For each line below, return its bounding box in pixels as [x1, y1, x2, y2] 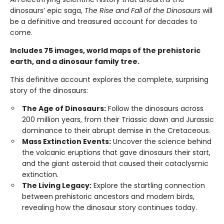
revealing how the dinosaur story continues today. [22, 202, 197, 212]
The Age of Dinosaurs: [22, 103, 106, 113]
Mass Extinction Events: [22, 136, 111, 146]
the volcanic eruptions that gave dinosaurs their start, [22, 147, 210, 157]
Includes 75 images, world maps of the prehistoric [10, 45, 200, 55]
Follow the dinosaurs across [106, 103, 203, 113]
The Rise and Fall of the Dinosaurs [84, 5, 200, 15]
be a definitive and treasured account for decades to [10, 16, 197, 26]
